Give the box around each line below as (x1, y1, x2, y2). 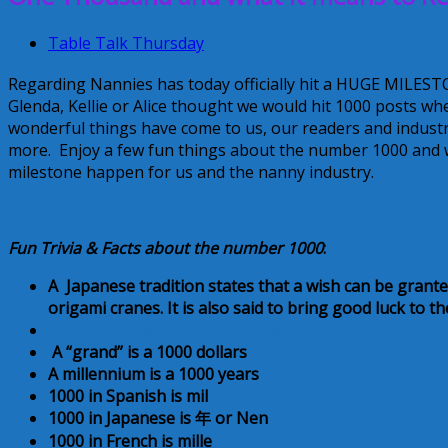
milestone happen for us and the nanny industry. (8, 161, 374, 184)
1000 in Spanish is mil (48, 385, 208, 408)
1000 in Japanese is (48, 407, 195, 430)
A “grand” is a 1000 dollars (52, 341, 247, 364)
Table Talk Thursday (48, 31, 204, 54)
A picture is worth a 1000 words (52, 319, 287, 342)
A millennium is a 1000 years (48, 363, 259, 386)
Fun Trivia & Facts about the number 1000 (8, 237, 323, 260)
